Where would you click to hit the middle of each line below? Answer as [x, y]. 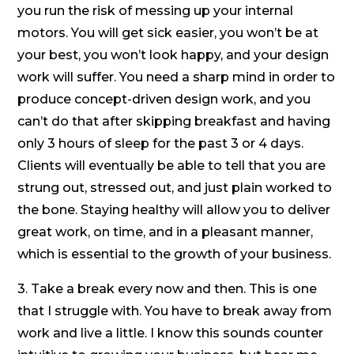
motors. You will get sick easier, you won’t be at [168, 33]
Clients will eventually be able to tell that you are [172, 166]
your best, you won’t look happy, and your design [173, 55]
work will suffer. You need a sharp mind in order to [177, 77]
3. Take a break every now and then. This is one [168, 289]
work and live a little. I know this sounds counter [171, 333]
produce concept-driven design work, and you [164, 100]
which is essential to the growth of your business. [175, 254]
